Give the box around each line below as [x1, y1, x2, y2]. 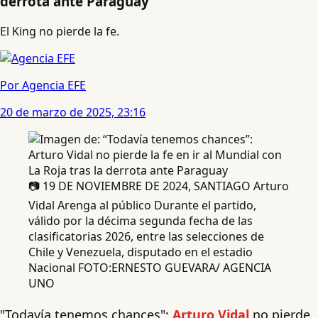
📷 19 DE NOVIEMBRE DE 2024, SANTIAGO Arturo [28, 177, 289, 194]
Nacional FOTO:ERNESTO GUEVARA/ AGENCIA [28, 259, 271, 275]
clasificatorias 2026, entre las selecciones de [28, 228, 264, 244]
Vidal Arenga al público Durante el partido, [28, 197, 256, 213]
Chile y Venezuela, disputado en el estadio [28, 243, 253, 260]
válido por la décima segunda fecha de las [28, 212, 253, 229]
